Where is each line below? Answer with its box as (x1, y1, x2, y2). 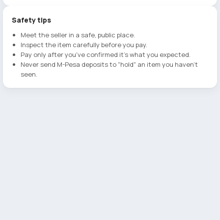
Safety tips (12, 15, 51, 25)
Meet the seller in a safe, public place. (21, 30, 135, 39)
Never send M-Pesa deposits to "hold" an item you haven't (21, 60, 198, 69)
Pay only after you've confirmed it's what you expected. (21, 50, 191, 59)
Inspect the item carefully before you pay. (21, 40, 147, 49)
